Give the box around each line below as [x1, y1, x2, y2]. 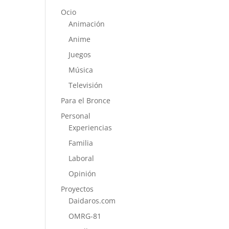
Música [68, 65, 94, 75]
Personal [61, 111, 91, 121]
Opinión [68, 169, 97, 178]
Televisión [68, 80, 103, 90]
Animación [68, 19, 105, 29]
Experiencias [68, 123, 112, 132]
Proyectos [61, 184, 94, 194]
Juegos [68, 50, 91, 59]
